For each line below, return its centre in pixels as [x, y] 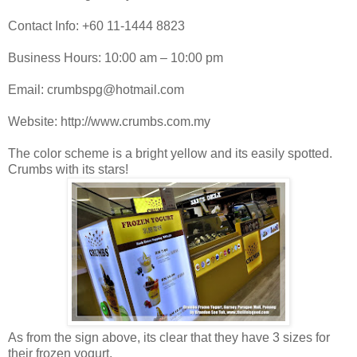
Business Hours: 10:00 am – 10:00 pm [116, 57]
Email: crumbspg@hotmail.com [96, 89]
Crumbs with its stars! [68, 169]
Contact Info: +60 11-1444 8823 [96, 25]
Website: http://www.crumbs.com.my [109, 121]
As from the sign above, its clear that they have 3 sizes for [169, 337]
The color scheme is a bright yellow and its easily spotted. [170, 153]
